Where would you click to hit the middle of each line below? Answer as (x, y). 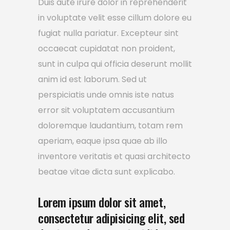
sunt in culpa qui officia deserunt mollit (115, 64)
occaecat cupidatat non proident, (107, 49)
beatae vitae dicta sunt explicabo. (107, 172)
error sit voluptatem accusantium (106, 110)
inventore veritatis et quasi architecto (114, 157)
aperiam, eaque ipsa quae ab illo (103, 141)
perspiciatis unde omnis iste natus (106, 95)
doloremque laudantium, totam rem (110, 126)
